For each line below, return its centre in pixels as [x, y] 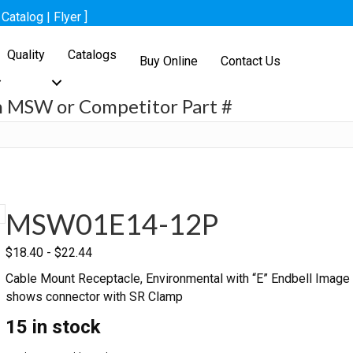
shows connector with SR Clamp [94, 297]
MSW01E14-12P [111, 224]
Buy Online [169, 61]
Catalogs [93, 55]
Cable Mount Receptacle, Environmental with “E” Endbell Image [177, 279]
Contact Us [251, 61]
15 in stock [53, 327]
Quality [26, 55]
